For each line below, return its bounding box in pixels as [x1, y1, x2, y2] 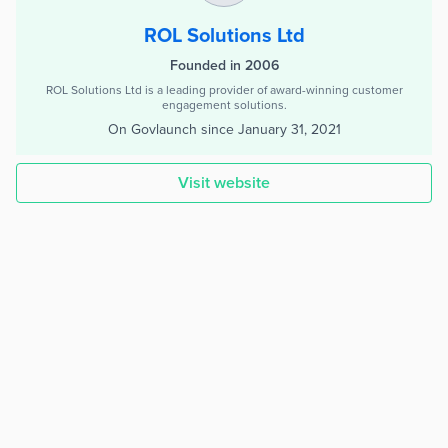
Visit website [178, 172, 270, 193]
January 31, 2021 [237, 121, 341, 138]
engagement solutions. [161, 98, 287, 112]
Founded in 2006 [169, 57, 279, 74]
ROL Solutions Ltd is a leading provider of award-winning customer [45, 83, 403, 97]
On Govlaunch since [107, 121, 234, 138]
